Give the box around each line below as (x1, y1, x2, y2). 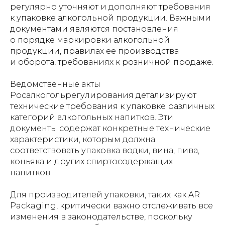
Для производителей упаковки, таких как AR (10, 190, 200, 199)
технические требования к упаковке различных (10, 101, 214, 111)
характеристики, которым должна (10, 135, 155, 144)
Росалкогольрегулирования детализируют (10, 90, 196, 100)
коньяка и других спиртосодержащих (10, 157, 173, 166)
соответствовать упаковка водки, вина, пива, (10, 146, 199, 155)
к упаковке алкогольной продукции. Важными (10, 13, 211, 23)
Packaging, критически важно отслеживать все (10, 201, 213, 210)
